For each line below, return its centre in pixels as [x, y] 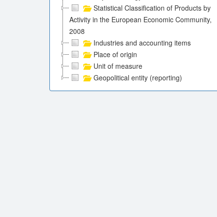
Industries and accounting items [142, 43]
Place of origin [115, 54]
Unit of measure [118, 66]
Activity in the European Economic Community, [140, 19]
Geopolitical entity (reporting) [138, 77]
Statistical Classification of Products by [152, 8]
